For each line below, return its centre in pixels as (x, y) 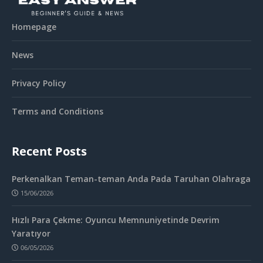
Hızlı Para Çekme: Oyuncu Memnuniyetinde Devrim (116, 220)
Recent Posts (49, 151)
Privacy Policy (39, 83)
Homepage (34, 27)
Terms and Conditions (58, 112)
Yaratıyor (31, 233)
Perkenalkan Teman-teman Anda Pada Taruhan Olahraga (131, 179)
